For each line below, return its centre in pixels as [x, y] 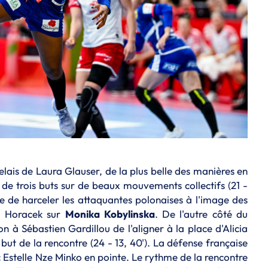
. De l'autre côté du [201, 214]
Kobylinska [129, 214]
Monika [82, 214]
